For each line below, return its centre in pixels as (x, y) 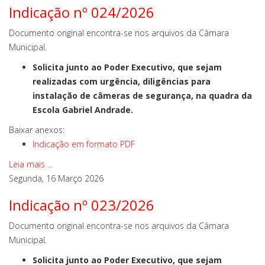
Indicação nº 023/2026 (82, 205)
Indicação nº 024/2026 (82, 12)
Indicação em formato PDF (84, 144)
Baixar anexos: (37, 130)
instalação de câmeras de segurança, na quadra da (142, 96)
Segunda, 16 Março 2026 (56, 178)
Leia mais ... (31, 164)
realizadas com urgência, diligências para (122, 81)
